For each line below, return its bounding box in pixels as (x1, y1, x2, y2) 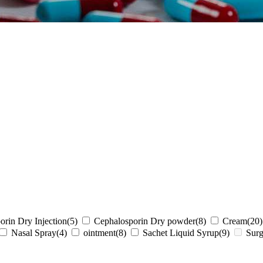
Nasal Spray (11, 228, 56, 238)
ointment (83, 228, 116, 238)
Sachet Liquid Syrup (143, 228, 219, 238)
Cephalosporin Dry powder (94, 216, 195, 227)
